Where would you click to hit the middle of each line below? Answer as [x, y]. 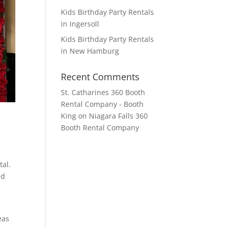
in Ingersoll [80, 24]
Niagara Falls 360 [119, 116]
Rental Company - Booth [102, 104]
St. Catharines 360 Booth [103, 93]
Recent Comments [100, 77]
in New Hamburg [90, 51]
